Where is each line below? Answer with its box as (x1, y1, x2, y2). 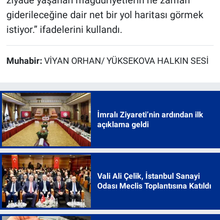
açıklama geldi (97, 119, 149, 129)
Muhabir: (6, 56, 44, 66)
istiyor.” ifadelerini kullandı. (6, 24, 122, 36)
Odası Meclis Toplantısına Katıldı (97, 181, 211, 191)
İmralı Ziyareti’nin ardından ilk (97, 110, 203, 119)
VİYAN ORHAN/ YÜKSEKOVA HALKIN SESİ (44, 56, 209, 66)
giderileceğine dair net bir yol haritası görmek (6, 9, 203, 21)
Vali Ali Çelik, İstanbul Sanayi (97, 171, 200, 181)
